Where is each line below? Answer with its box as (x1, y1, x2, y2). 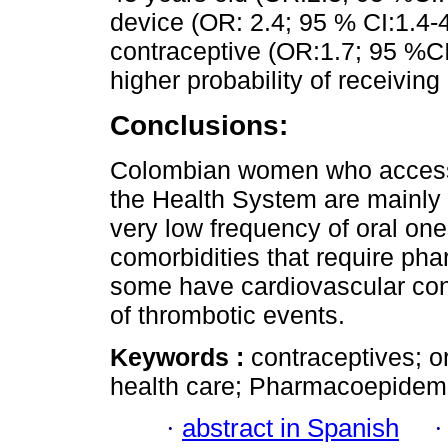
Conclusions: (110, 109, 288, 142)
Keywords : (110, 342, 251, 371)
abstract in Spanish (182, 414, 399, 443)
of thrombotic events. (110, 300, 345, 329)
